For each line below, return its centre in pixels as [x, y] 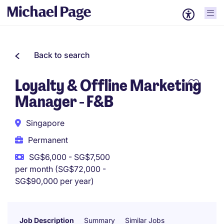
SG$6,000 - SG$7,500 [69, 157]
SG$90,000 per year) [54, 181]
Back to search [62, 55]
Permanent [48, 140]
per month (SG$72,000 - [60, 169]
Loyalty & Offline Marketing [108, 85]
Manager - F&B [64, 101]
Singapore [45, 123]
